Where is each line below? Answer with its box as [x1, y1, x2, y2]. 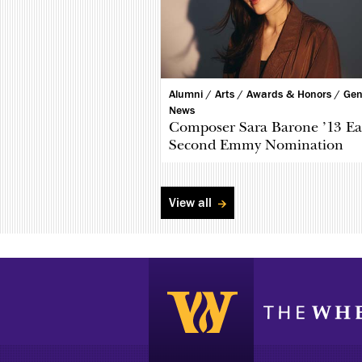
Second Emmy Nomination [169, 137, 344, 154]
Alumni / [169, 88, 216, 102]
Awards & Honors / [246, 88, 344, 102]
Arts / [215, 88, 247, 102]
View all [169, 196, 216, 211]
